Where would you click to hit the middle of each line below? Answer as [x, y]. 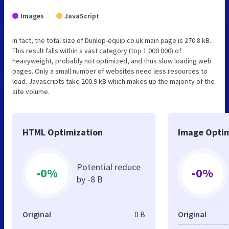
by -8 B [90, 179]
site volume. [31, 91]
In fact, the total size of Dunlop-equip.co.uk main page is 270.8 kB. [112, 40]
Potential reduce [109, 167]
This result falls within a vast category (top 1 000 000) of [97, 50]
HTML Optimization [63, 132]
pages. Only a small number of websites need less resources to [110, 71]
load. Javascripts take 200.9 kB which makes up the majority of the [113, 81]
